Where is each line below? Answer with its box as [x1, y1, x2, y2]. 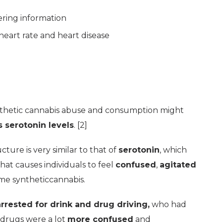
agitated [160, 160, 196, 169]
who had [150, 200, 186, 209]
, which [160, 145, 187, 155]
